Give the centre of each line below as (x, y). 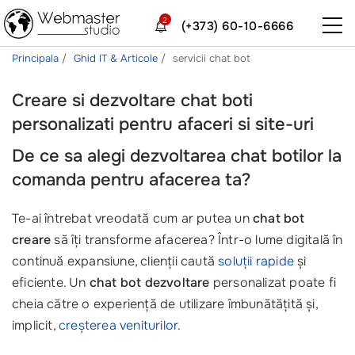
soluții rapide (256, 261)
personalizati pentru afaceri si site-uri (163, 124)
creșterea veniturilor (118, 325)
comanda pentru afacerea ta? (131, 180)
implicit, (36, 325)
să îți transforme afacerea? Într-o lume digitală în (197, 240)
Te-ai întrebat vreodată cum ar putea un (132, 218)
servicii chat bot (212, 58)
